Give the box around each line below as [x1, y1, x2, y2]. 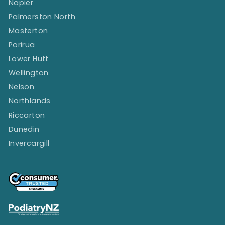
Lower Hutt [9, 53, 49, 64]
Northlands [9, 95, 51, 106]
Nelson [9, 81, 35, 92]
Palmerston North [9, 11, 75, 22]
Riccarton [9, 109, 45, 120]
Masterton [9, 25, 48, 36]
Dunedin [9, 124, 40, 134]
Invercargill [9, 138, 50, 148]
